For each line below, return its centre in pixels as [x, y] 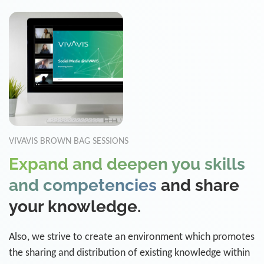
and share [198, 185]
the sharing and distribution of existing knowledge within [129, 253]
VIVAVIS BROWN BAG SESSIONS [69, 141]
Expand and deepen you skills [127, 164]
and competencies [83, 185]
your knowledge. [75, 207]
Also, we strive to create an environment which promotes [132, 237]
